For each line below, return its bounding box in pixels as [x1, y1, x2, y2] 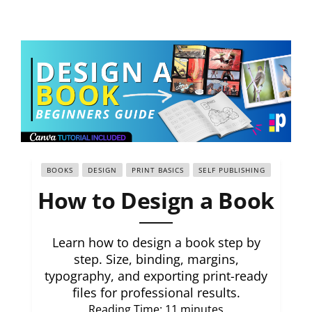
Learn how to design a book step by [52, 234, 260, 251]
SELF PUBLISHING [198, 165, 265, 175]
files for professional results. [72, 284, 240, 302]
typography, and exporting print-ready [45, 267, 267, 285]
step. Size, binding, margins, [73, 251, 239, 268]
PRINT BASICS [132, 165, 184, 175]
